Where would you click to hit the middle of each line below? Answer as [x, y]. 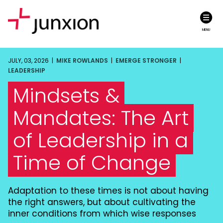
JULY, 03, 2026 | [32, 60]
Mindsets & [66, 96]
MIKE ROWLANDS [82, 60]
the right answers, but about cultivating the [102, 202]
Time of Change [92, 163]
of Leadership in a [101, 140]
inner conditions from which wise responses [102, 214]
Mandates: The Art [101, 118]
